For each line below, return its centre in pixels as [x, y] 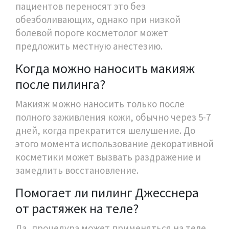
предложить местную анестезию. [89, 46]
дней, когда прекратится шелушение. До [105, 130]
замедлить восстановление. [77, 170]
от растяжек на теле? [77, 208]
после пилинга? [60, 84]
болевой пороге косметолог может [92, 32]
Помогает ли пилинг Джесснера [107, 192]
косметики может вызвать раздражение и [108, 157]
